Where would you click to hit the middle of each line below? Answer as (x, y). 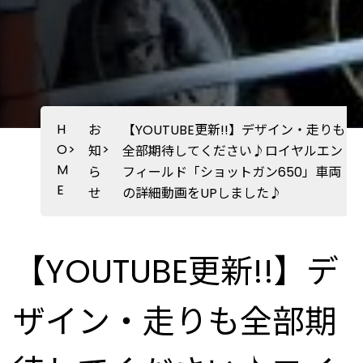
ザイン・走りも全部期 (175, 322)
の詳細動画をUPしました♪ (203, 193)
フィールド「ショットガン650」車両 (232, 172)
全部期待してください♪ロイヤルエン (233, 151)
